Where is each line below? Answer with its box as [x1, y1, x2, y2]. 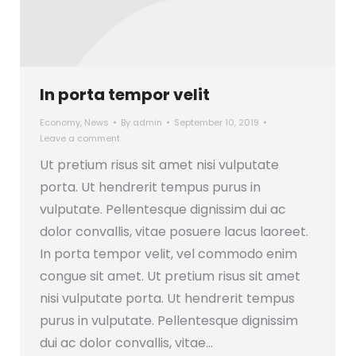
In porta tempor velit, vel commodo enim [40, 244, 297, 263]
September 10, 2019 [174, 115, 259, 129]
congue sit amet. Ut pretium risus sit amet [40, 266, 300, 285]
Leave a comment [40, 131, 120, 145]
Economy [40, 115, 80, 129]
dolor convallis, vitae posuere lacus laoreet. [40, 222, 308, 241]
